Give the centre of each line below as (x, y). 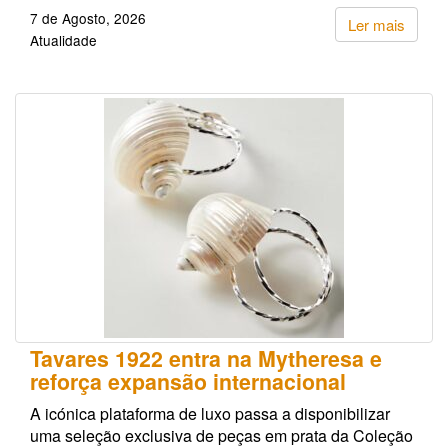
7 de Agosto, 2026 (88, 17)
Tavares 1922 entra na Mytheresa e (206, 358)
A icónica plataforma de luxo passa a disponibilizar (210, 413)
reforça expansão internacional (188, 381)
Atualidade (63, 39)
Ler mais (376, 24)
